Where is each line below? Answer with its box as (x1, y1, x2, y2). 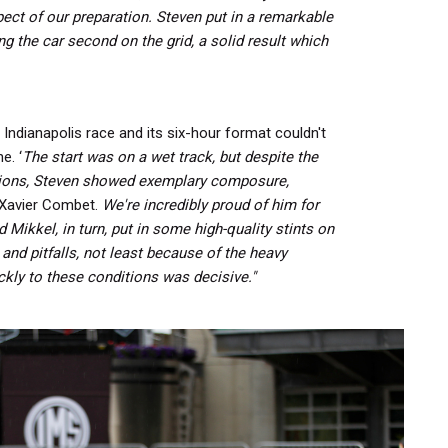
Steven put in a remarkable (156, 8, 333, 27)
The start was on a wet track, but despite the (22, 148, 318, 167)
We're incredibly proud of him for (102, 196, 319, 215)
